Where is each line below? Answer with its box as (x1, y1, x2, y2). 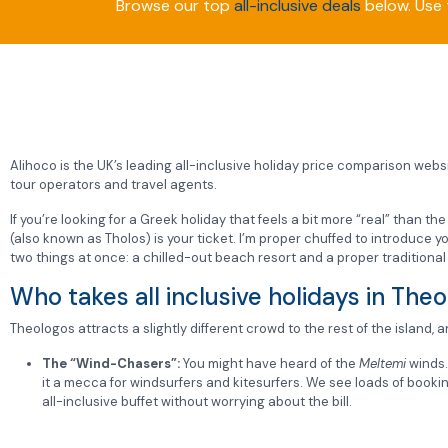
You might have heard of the (180, 355, 359, 373)
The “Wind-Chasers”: (42, 355, 180, 373)
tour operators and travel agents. (10, 176, 217, 194)
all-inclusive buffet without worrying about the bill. (42, 393, 352, 411)
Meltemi (359, 355, 406, 373)
